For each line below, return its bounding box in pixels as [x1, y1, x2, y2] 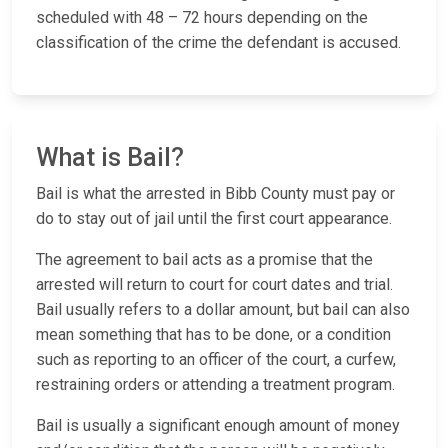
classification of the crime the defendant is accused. [36, 33, 401, 53]
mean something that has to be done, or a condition [36, 325, 391, 345]
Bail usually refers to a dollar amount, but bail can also [36, 300, 410, 320]
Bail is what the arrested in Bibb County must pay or [36, 184, 395, 204]
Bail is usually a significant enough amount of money [36, 416, 400, 436]
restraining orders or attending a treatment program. [36, 375, 399, 395]
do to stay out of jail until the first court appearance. [36, 209, 396, 229]
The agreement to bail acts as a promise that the [36, 250, 373, 270]
